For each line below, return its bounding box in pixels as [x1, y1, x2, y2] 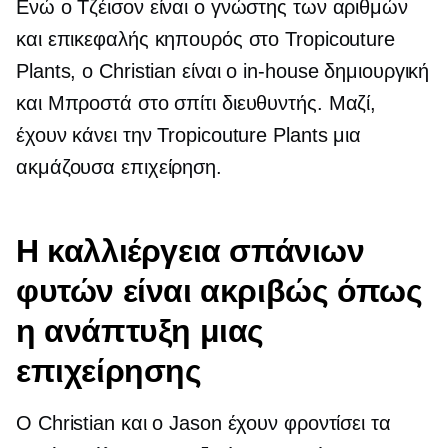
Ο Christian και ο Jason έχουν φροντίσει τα [16, 411, 391, 434]
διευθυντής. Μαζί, [215, 91, 377, 114]
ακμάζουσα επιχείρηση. [16, 155, 222, 178]
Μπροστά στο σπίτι [47, 91, 216, 114]
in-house [243, 59, 319, 82]
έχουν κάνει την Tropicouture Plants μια [16, 123, 362, 146]
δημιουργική [318, 59, 430, 82]
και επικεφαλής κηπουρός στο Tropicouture [16, 27, 395, 50]
